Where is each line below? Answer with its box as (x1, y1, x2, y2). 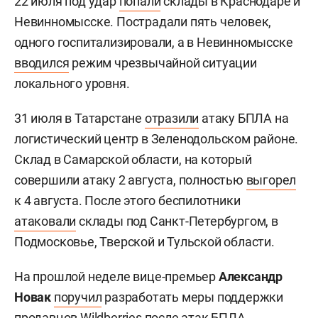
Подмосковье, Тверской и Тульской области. (14, 234, 275, 249)
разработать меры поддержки (102, 289, 284, 305)
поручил (53, 289, 102, 305)
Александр (218, 268, 283, 284)
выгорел (246, 172, 297, 187)
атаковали (14, 213, 77, 229)
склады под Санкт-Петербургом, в (76, 213, 278, 229)
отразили (144, 110, 199, 126)
